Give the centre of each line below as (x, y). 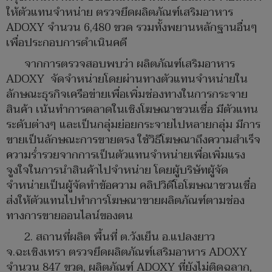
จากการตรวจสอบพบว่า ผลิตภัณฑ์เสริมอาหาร (130, 64)
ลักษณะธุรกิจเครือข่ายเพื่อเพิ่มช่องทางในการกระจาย (127, 94)
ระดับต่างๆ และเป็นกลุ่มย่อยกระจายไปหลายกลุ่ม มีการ (133, 124)
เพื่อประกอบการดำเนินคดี (66, 42)
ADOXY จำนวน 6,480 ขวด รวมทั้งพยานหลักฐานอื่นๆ (132, 27)
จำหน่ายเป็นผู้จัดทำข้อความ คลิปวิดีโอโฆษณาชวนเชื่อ (131, 185)
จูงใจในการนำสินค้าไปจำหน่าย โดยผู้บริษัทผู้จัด (117, 170)
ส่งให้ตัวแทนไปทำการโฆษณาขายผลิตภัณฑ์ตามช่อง (125, 200)
